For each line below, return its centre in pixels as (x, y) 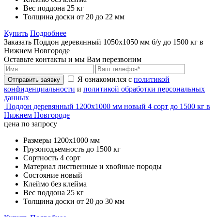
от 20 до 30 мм (101, 201)
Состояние (41, 175)
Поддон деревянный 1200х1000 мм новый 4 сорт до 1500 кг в (108, 106)
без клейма (69, 184)
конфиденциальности (39, 89)
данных (16, 97)
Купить (16, 33)
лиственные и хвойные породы (110, 166)
